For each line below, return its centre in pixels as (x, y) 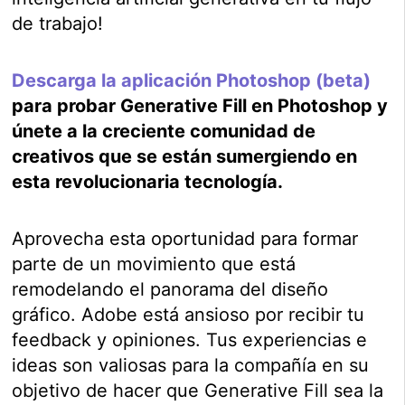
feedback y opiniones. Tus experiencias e (190, 339)
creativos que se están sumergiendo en (185, 156)
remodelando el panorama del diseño (170, 289)
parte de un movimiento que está (154, 264)
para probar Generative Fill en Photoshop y (200, 105)
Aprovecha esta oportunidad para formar (185, 238)
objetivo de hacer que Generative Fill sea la (198, 390)
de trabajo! (58, 23)
